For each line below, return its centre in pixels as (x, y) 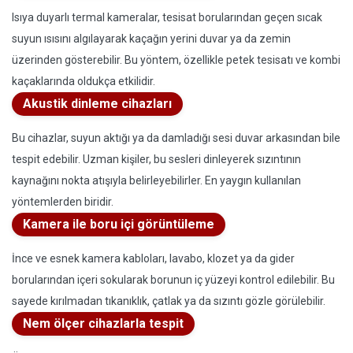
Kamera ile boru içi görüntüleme (119, 224)
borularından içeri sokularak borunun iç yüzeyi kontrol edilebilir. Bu (173, 280)
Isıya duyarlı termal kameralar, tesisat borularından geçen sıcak (167, 17)
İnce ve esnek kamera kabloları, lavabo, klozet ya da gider (153, 258)
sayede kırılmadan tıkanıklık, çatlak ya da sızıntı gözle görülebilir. (169, 301)
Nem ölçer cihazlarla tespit (103, 323)
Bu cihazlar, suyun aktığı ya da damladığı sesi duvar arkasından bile (176, 138)
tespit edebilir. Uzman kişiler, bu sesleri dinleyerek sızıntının (156, 159)
